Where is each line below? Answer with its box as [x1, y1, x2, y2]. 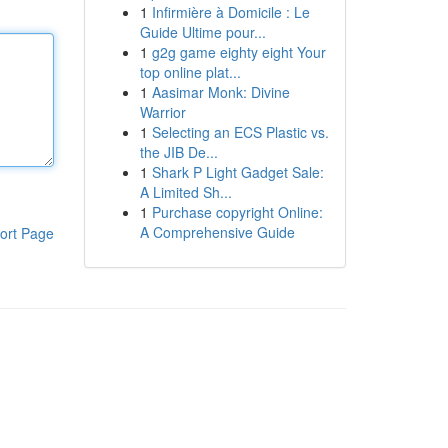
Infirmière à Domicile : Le [151, 2, 310, 22]
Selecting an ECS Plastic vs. [151, 122, 329, 142]
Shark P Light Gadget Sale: [151, 162, 324, 182]
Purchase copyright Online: [151, 202, 323, 222]
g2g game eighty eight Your [151, 42, 326, 62]
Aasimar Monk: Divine [151, 82, 290, 102]
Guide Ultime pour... [139, 22, 266, 42]
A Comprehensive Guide [139, 222, 295, 242]
